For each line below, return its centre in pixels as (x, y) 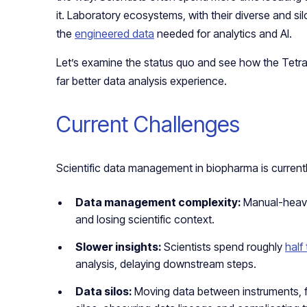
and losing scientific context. (145, 220)
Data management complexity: (159, 202)
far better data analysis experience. (142, 81)
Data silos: (105, 292)
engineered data (114, 34)
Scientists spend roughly (224, 247)
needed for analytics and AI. (223, 34)
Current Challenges (148, 125)
